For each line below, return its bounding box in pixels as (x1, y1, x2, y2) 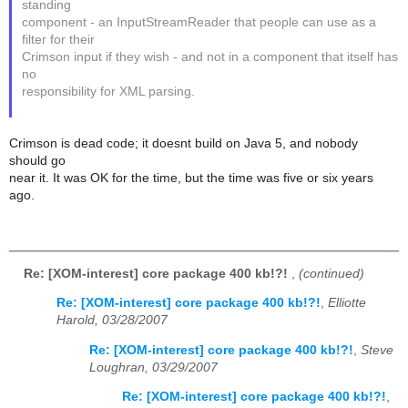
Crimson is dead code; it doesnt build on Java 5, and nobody (9, 136, 358, 150)
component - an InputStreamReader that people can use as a (22, 15, 377, 29)
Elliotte (328, 296, 366, 311)
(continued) (299, 266, 364, 280)
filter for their (22, 32, 96, 46)
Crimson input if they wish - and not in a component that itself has (22, 49, 399, 64)
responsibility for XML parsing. (22, 84, 196, 98)
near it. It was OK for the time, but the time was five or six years (9, 170, 373, 185)
